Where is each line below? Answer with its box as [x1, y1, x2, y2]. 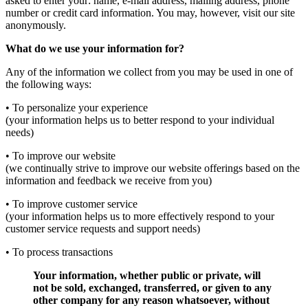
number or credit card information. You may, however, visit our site [5, 6, 295, 19]
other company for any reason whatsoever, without [33, 294, 269, 306]
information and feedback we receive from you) [5, 174, 212, 186]
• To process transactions [5, 245, 113, 258]
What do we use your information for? [5, 42, 184, 54]
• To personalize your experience [5, 101, 148, 113]
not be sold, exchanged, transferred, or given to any [33, 281, 272, 294]
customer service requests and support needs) [5, 222, 200, 234]
